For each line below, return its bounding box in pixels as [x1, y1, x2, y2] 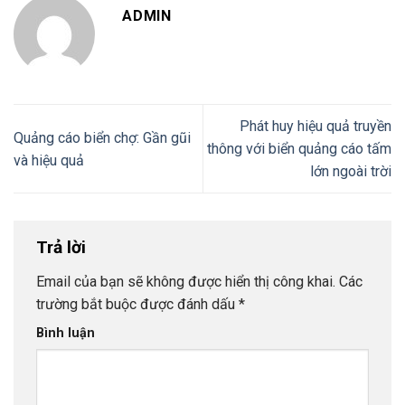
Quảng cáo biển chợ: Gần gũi [14, 128, 191, 146]
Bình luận [36, 325, 95, 341]
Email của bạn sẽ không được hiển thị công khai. [36, 272, 335, 290]
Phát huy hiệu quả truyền [240, 118, 391, 136]
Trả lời [36, 237, 90, 259]
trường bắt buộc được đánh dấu [36, 295, 239, 313]
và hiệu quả [14, 151, 84, 169]
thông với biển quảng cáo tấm [207, 140, 391, 158]
